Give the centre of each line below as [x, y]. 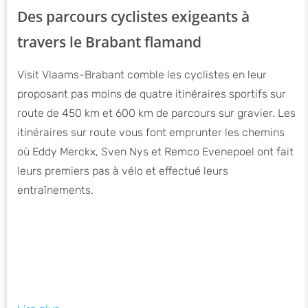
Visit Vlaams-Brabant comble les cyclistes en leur [142, 75]
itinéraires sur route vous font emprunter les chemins [151, 133]
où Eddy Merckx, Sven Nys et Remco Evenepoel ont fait [155, 152]
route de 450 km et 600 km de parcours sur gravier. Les [156, 113]
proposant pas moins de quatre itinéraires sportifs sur [152, 94]
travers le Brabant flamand [109, 42]
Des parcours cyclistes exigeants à [133, 17]
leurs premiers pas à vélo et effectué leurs [123, 171]
